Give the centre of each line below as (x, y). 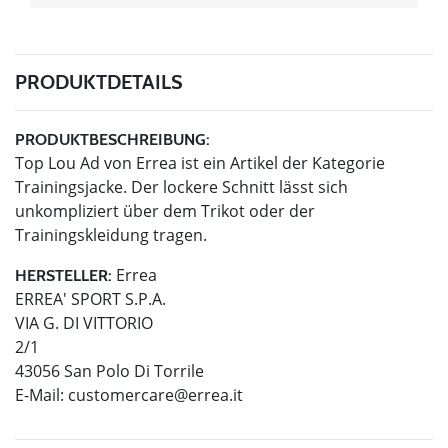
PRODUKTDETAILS (99, 82)
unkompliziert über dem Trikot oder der (165, 211)
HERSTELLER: (63, 276)
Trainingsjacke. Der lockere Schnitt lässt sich (181, 187)
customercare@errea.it (155, 395)
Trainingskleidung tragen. (111, 235)
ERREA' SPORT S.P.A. (90, 299)
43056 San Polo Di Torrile (109, 371)
